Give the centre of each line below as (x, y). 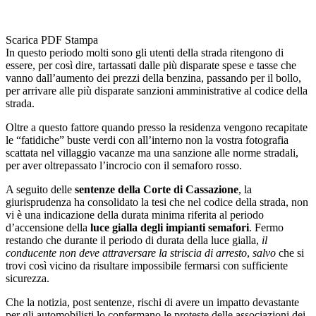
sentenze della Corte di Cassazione (157, 189)
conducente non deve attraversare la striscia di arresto (126, 253)
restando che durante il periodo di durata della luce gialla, (134, 240)
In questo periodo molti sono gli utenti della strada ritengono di (145, 52)
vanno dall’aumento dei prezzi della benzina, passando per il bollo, (153, 78)
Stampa (81, 39)
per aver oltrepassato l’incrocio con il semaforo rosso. (124, 165)
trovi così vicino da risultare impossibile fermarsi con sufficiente (147, 265)
